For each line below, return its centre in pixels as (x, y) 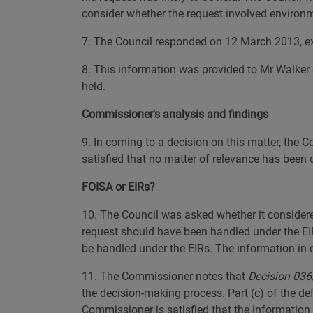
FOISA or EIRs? (118, 187)
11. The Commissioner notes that (165, 276)
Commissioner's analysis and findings (175, 114)
